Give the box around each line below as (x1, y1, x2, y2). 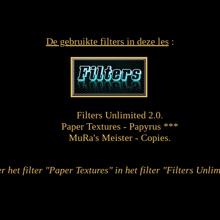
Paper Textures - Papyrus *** (61, 121, 178, 132)
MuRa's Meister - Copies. (69, 132, 171, 143)
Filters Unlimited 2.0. (77, 110, 163, 120)
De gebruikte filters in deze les (46, 36, 169, 47)
